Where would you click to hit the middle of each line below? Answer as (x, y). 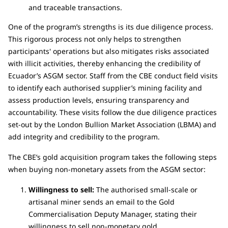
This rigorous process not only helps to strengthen (95, 39)
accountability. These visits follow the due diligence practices (112, 112)
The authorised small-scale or (146, 189)
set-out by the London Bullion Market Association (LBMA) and (112, 124)
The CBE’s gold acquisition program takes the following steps (112, 157)
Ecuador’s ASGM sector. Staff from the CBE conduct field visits (113, 75)
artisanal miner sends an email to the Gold (102, 202)
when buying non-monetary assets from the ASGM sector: (107, 169)
